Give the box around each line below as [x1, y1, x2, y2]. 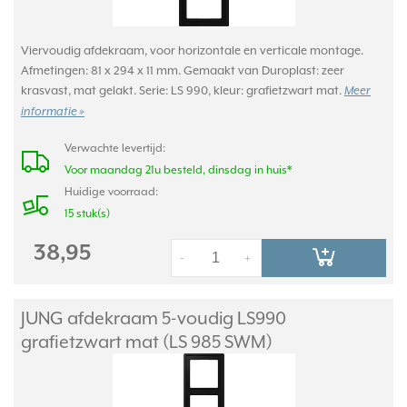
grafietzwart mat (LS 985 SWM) [21, 331, 273, 352]
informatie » [21, 104, 84, 119]
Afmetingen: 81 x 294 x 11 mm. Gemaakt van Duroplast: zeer [21, 63, 344, 77]
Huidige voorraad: [65, 184, 158, 198]
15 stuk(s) [65, 206, 110, 220]
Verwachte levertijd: [65, 141, 165, 154]
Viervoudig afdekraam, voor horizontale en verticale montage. [21, 43, 363, 57]
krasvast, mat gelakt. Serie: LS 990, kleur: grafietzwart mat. [21, 83, 344, 97]
